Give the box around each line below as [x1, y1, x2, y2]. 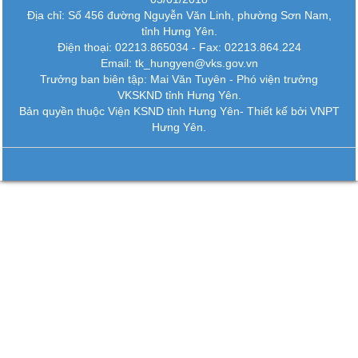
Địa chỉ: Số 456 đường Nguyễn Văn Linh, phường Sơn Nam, [26, 9, 332, 22]
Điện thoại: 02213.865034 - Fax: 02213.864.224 [57, 41, 301, 54]
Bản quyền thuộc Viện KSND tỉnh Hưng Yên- [18, 105, 247, 118]
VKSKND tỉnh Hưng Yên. [117, 89, 241, 102]
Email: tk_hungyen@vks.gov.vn [100, 57, 258, 70]
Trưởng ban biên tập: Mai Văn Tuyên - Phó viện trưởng [40, 73, 318, 86]
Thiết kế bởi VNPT [246, 105, 340, 118]
